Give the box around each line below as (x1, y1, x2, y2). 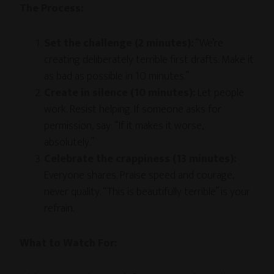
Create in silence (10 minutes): (44, 83, 196, 102)
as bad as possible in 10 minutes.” (44, 67, 190, 86)
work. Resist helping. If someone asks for (44, 100, 222, 119)
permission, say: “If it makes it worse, (44, 116, 204, 135)
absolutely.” (44, 133, 95, 152)
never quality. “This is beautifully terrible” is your (44, 182, 251, 201)
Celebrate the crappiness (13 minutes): (44, 149, 237, 168)
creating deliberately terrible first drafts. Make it (44, 50, 254, 69)
